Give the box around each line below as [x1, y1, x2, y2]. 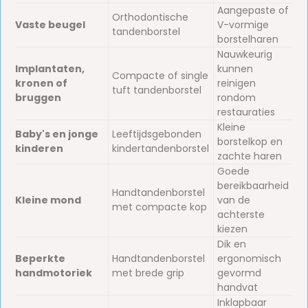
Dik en [217, 237, 247, 251]
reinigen [217, 76, 256, 90]
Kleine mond [15, 193, 82, 207]
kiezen [217, 222, 248, 236]
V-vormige [217, 18, 269, 32]
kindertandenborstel [112, 142, 210, 155]
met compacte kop [112, 200, 208, 214]
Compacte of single [112, 69, 209, 82]
